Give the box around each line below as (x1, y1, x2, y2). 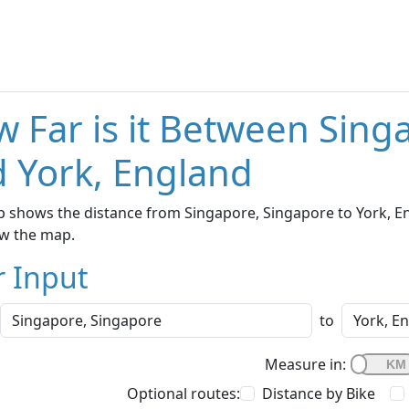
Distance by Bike (262, 383, 375, 404)
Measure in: (265, 354, 346, 375)
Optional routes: (127, 383, 240, 404)
